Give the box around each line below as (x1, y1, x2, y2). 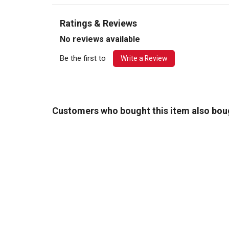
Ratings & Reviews (60, 17, 137, 29)
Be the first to (60, 53, 108, 63)
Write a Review (121, 54, 167, 62)
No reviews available (60, 34, 140, 44)
